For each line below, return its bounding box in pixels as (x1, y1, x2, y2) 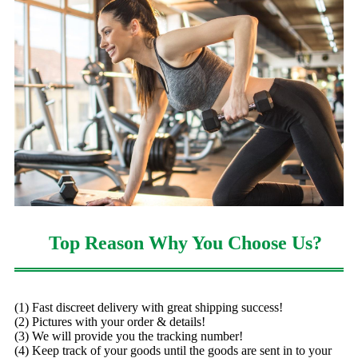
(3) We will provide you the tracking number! (14, 328, 243, 343)
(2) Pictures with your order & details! (14, 314, 205, 328)
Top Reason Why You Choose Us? (48, 232, 322, 253)
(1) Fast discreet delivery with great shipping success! (14, 300, 283, 314)
